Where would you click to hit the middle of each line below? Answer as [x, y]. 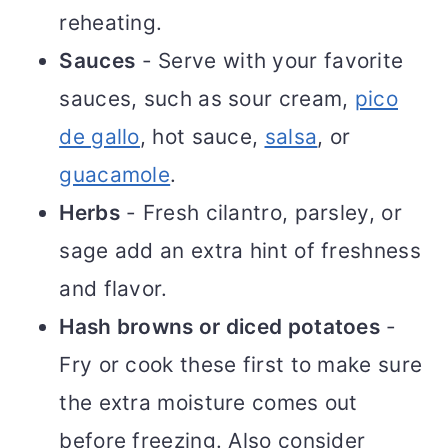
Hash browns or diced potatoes [220, 327]
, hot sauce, [202, 137]
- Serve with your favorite [269, 61]
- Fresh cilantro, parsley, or [260, 213]
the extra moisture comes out [208, 403]
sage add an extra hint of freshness [240, 251]
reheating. [111, 23]
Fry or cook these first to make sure [241, 365]
